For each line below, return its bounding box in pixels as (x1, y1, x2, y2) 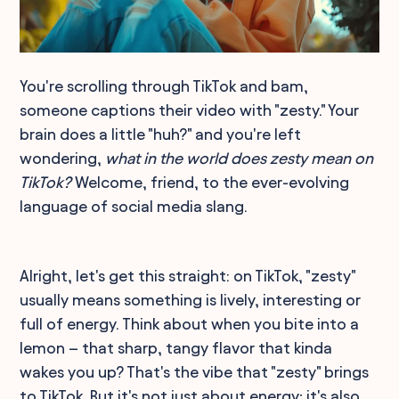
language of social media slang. (20, 197, 248, 215)
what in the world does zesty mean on (105, 149, 374, 167)
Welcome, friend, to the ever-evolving (71, 173, 350, 191)
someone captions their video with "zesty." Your (20, 101, 360, 118)
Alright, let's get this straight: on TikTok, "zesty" (20, 266, 356, 284)
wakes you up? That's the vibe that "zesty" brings (20, 362, 370, 380)
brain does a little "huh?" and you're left (20, 125, 302, 142)
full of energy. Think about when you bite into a (20, 314, 360, 332)
